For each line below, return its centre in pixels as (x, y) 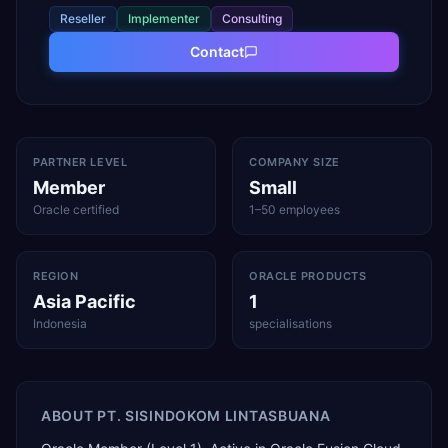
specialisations (290, 323)
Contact (217, 51)
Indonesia (60, 323)
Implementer (164, 18)
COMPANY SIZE (294, 162)
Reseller (83, 18)
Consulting (252, 18)
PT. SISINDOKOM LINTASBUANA (214, 415)
